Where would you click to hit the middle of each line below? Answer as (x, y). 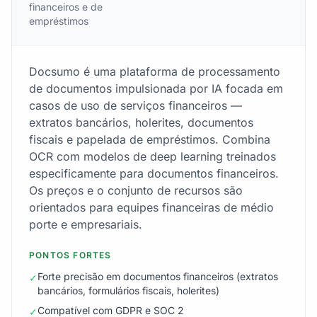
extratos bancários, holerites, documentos (141, 122)
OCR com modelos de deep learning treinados (152, 156)
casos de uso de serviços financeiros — (136, 105)
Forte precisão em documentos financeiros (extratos (158, 276)
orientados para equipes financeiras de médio (151, 207)
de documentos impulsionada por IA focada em (156, 88)
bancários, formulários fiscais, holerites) (128, 290)
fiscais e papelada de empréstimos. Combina (150, 139)
